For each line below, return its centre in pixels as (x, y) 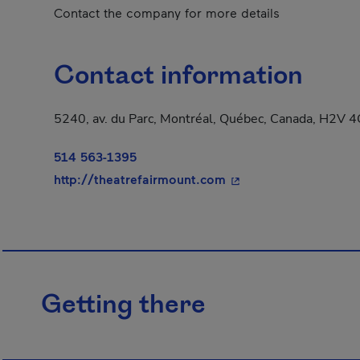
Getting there (123, 305)
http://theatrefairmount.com (140, 179)
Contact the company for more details (167, 12)
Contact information (178, 76)
